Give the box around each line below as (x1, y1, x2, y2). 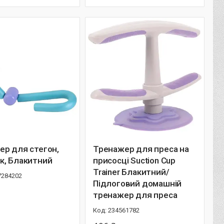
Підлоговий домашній (93, 178, 182, 188)
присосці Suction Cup (93, 155, 175, 165)
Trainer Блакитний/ (93, 167, 169, 177)
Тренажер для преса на (93, 144, 189, 154)
